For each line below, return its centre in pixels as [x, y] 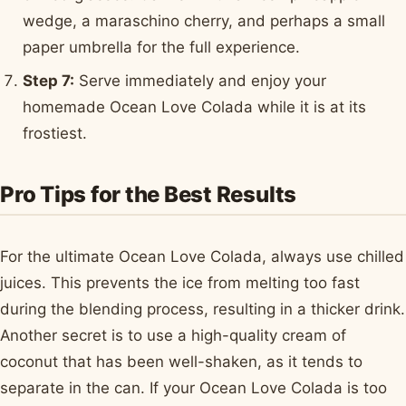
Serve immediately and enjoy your [201, 81]
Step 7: [49, 81]
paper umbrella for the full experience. [162, 47]
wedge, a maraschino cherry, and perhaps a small [204, 20]
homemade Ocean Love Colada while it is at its [195, 107]
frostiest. [55, 134]
